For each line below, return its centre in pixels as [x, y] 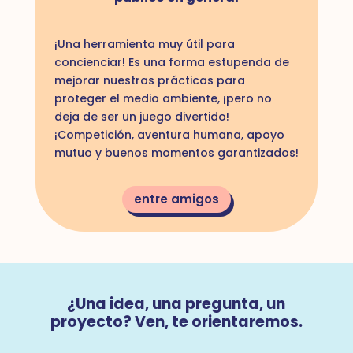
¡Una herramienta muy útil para [144, 44]
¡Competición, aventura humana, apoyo [169, 134]
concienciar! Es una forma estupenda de [171, 62]
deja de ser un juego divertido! [141, 116]
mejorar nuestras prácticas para [149, 80]
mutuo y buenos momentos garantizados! [176, 152]
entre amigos [176, 199]
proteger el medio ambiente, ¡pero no [163, 98]
